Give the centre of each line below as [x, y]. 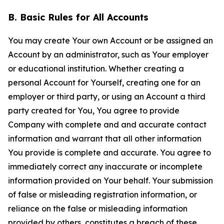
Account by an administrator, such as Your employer [108, 54]
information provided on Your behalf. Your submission [110, 180]
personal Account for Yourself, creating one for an [104, 82]
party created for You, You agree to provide [94, 110]
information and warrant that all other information [105, 138]
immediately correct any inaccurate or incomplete [105, 166]
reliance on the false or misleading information [98, 208]
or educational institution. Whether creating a [96, 68]
